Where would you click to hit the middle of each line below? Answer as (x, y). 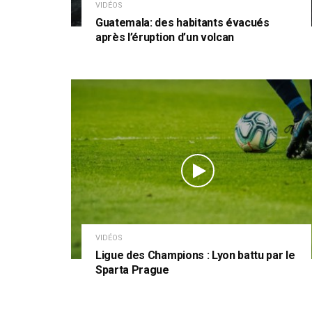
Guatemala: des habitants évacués (182, 23)
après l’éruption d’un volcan (165, 38)
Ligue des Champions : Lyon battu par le (195, 255)
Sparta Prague (132, 270)
